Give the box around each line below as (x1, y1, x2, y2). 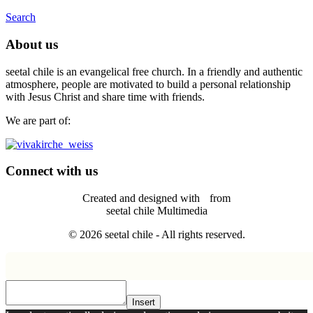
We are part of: (6, 114, 71, 126)
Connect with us (6, 163, 98, 179)
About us (6, 36, 58, 52)
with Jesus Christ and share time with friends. (6, 90, 205, 103)
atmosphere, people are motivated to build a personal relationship (6, 78, 291, 90)
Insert (132, 297, 155, 308)
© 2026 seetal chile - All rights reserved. (68, 228, 245, 241)
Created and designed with (82, 192, 203, 205)
